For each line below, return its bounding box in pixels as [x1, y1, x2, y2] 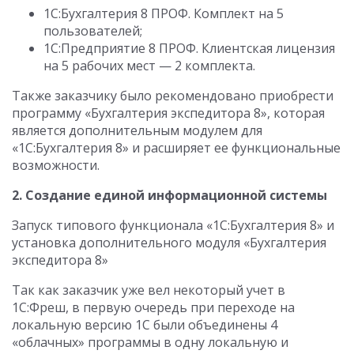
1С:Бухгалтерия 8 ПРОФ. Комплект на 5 [43, 5, 284, 22]
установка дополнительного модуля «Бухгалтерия [12, 234, 326, 251]
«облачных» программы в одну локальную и [12, 333, 288, 351]
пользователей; [43, 22, 142, 40]
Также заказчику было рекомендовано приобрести [12, 87, 333, 104]
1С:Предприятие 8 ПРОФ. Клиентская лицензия [43, 40, 335, 57]
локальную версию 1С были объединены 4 [12, 316, 277, 333]
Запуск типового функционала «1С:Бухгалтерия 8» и [12, 217, 334, 234]
